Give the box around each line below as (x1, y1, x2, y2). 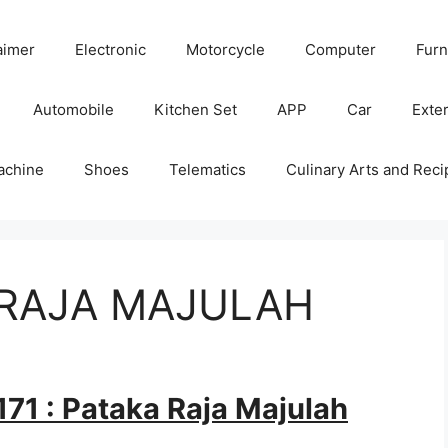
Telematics (169, 160, 246, 179)
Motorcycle (186, 40, 265, 59)
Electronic (75, 40, 146, 59)
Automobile (33, 100, 114, 119)
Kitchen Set (154, 100, 237, 119)
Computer (305, 40, 376, 59)
